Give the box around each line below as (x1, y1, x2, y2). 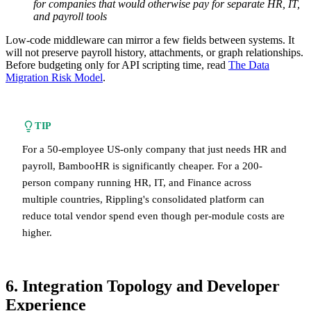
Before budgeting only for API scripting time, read (6, 58, 228, 71)
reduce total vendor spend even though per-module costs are (22, 209, 285, 221)
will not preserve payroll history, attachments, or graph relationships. (6, 46, 303, 58)
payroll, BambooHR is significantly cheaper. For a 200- (22, 159, 262, 171)
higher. (22, 226, 52, 238)
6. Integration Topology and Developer (6, 276, 280, 295)
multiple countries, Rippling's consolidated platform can (22, 192, 264, 205)
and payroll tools (33, 10, 107, 22)
